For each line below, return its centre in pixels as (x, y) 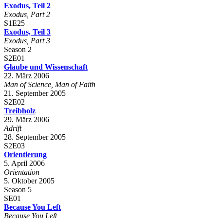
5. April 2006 (24, 163)
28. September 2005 (35, 137)
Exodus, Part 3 (27, 40)
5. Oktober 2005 (29, 181)
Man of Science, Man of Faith (50, 84)
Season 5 (18, 189)
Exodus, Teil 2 (27, 5)
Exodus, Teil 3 (27, 32)
